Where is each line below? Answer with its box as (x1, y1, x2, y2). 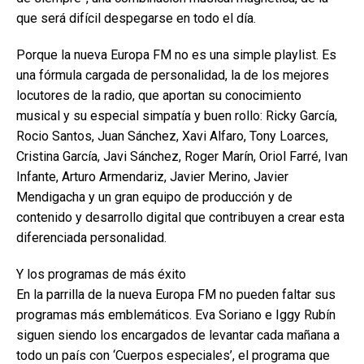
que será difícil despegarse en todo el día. (16, 11, 256, 26)
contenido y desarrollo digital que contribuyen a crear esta (16, 210, 344, 225)
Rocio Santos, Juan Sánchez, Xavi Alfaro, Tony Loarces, (16, 128, 328, 144)
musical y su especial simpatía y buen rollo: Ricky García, (16, 108, 337, 123)
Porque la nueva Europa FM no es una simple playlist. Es (16, 47, 336, 63)
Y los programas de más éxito (16, 266, 186, 282)
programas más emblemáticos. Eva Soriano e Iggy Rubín (16, 307, 336, 323)
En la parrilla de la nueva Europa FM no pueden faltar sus (16, 287, 336, 302)
